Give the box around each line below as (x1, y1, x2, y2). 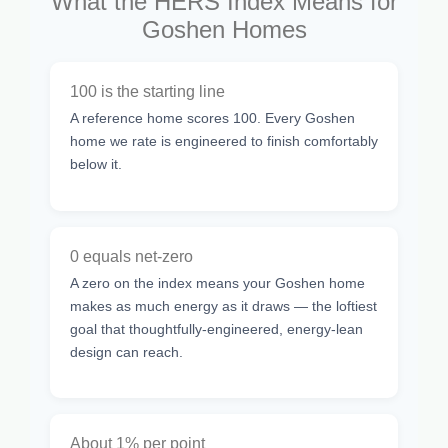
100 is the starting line (70, 83, 225, 101)
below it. (70, 156, 122, 173)
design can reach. (70, 343, 183, 360)
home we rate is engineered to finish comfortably (70, 133, 378, 150)
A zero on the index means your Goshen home (70, 274, 365, 291)
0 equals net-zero (70, 247, 193, 265)
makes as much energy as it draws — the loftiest (70, 297, 377, 314)
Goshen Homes (141, 16, 307, 44)
